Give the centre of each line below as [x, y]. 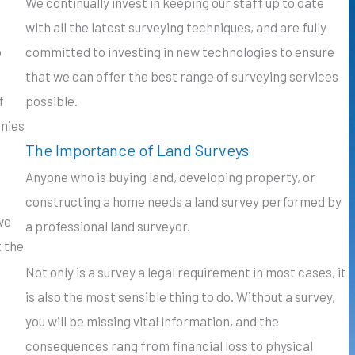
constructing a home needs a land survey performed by [183, 201]
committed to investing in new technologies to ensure [180, 52]
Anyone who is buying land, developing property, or [170, 176]
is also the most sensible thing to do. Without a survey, [180, 296]
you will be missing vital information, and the [152, 321]
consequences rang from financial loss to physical [169, 345]
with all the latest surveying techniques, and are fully [176, 27]
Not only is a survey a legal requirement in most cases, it [186, 271]
